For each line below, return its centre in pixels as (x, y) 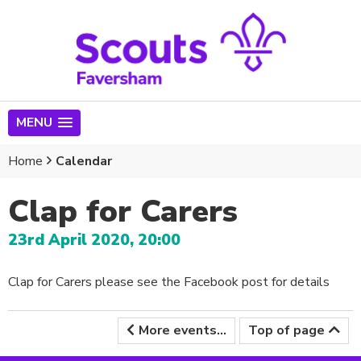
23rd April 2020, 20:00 (94, 240)
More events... (183, 330)
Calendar (84, 161)
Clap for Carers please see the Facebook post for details (169, 282)
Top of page (286, 330)
